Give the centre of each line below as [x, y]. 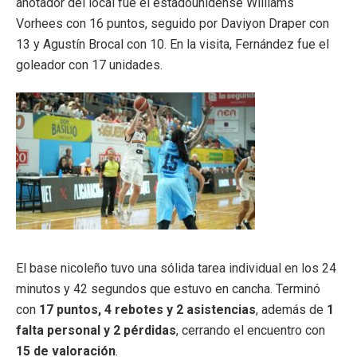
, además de [291, 310]
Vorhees [39, 24]
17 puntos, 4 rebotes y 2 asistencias [147, 310]
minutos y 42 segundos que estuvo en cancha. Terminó [168, 289]
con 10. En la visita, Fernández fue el [226, 45]
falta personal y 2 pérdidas [96, 331]
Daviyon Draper [263, 24]
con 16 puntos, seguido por [142, 24]
